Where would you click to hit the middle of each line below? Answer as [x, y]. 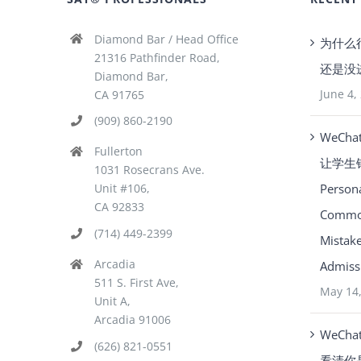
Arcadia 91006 [132, 319]
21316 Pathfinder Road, [157, 57]
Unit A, [112, 301]
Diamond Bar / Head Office [166, 39]
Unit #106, [122, 189]
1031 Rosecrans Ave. [149, 170]
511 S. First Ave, [136, 282]
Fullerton [118, 151]
